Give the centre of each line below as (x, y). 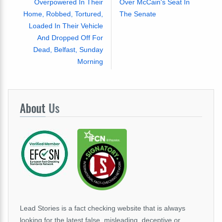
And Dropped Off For (70, 37)
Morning (90, 61)
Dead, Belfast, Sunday (68, 49)
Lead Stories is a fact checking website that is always (103, 208)
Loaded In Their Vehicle (66, 26)
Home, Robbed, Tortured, (63, 14)
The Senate (138, 14)
